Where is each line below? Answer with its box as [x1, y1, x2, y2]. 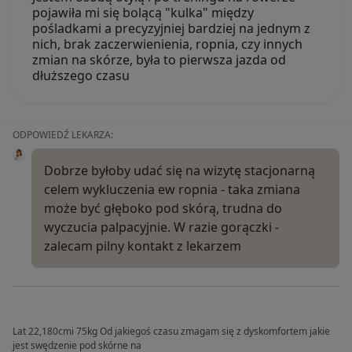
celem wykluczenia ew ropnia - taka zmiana [44, 180, 300, 198]
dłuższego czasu [32, 66, 130, 84]
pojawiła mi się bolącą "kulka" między [32, 3, 254, 21]
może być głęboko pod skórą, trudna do [44, 199, 282, 217]
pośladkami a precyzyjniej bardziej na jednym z [32, 19, 310, 37]
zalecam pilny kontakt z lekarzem [44, 236, 241, 255]
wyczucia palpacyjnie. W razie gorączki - [44, 218, 279, 236]
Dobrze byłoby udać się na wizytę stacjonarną [44, 161, 315, 179]
